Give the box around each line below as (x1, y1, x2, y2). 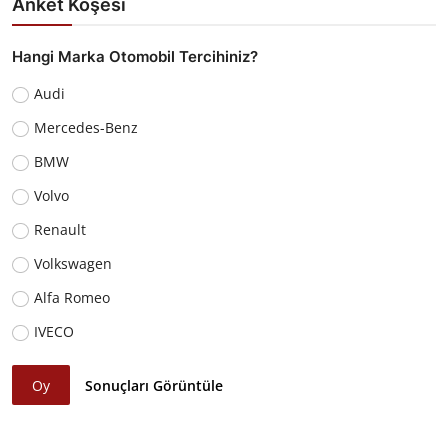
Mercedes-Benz (33, 118, 138, 138)
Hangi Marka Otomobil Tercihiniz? (12, 47, 258, 67)
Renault (33, 220, 86, 240)
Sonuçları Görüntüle (85, 375, 224, 395)
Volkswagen (33, 254, 112, 274)
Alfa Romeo (33, 288, 110, 308)
